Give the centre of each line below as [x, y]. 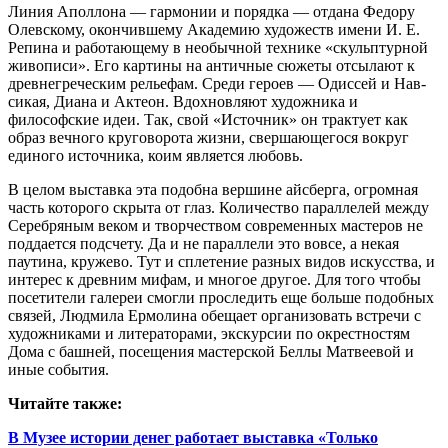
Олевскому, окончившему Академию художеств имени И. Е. [214, 30]
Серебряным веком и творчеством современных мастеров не [215, 226]
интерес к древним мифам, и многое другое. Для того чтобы [214, 280]
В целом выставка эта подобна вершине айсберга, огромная [213, 190]
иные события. [58, 370]
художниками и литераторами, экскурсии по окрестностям [209, 334]
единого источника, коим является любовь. [155, 156]
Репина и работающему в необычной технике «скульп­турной [218, 48]
